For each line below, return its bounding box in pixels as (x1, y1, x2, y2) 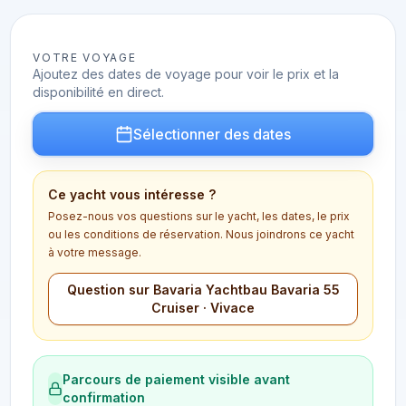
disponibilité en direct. (33, 84, 165, 100)
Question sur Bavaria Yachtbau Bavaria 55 (66, 282, 340, 297)
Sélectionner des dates (133, 125, 291, 143)
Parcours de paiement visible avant (63, 372, 291, 387)
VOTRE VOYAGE (33, 51, 137, 64)
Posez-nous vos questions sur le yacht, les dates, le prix (48, 209, 351, 223)
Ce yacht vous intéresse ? (48, 187, 217, 202)
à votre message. (48, 246, 142, 259)
